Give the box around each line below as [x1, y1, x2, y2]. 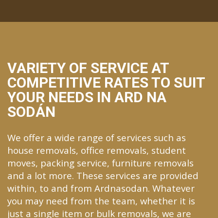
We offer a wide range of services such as [7, 131, 186, 144]
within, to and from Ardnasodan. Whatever [7, 182, 195, 194]
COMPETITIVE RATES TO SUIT [7, 73, 205, 91]
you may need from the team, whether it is [7, 194, 195, 207]
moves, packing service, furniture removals [7, 156, 194, 169]
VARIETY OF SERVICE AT [7, 59, 169, 76]
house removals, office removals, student [7, 144, 186, 156]
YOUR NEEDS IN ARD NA [7, 88, 166, 106]
